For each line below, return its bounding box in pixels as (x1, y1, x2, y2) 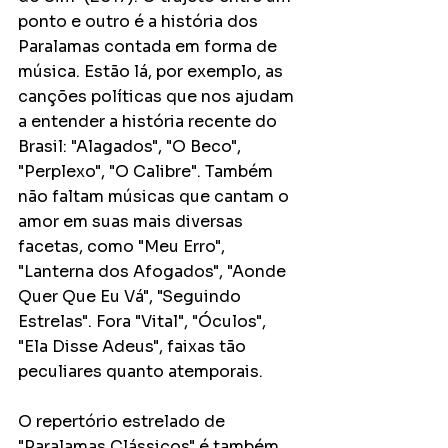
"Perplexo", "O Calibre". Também (18, 160, 277, 182)
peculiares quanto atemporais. (18, 360, 267, 382)
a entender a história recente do (18, 110, 281, 132)
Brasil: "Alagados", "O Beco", (18, 135, 245, 157)
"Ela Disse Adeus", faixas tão (18, 335, 250, 357)
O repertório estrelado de (18, 410, 229, 432)
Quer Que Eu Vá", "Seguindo (18, 285, 245, 307)
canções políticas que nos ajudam (18, 85, 298, 107)
